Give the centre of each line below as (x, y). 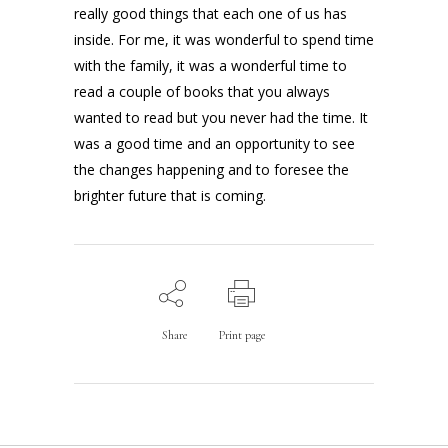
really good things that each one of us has (210, 14)
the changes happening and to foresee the (211, 170)
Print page (241, 335)
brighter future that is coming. (170, 196)
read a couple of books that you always (202, 92)
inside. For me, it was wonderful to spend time (224, 40)
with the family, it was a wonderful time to (210, 66)
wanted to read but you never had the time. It (221, 118)
